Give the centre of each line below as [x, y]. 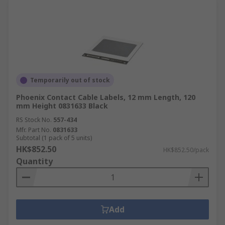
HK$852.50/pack [186, 150]
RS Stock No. [34, 120]
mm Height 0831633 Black [62, 106]
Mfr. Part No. [34, 130]
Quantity [34, 161]
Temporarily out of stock [70, 80]
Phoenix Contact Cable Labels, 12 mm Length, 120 [106, 97]
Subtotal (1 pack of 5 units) [54, 138]
